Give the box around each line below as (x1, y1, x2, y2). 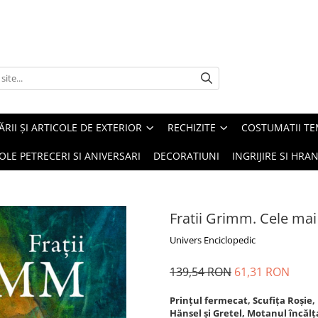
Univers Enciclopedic (170, 234, 256, 246)
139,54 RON (170, 264, 231, 280)
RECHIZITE (168, 121, 216, 134)
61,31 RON (234, 264, 290, 280)
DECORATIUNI (153, 149, 219, 163)
